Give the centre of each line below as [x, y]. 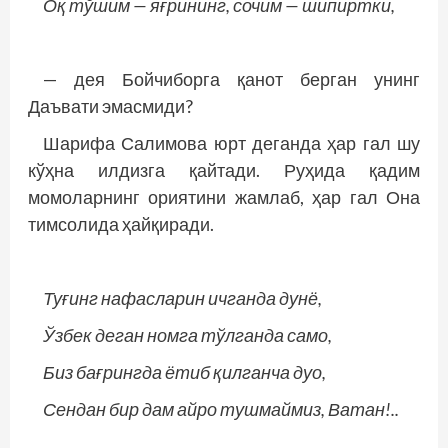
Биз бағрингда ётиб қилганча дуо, [184, 372]
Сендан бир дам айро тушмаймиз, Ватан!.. [221, 409]
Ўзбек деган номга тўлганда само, [187, 335]
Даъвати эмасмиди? [110, 106]
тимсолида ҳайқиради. [121, 224]
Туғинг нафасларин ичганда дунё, [182, 298]
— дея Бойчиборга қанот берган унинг [231, 79]
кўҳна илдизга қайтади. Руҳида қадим [224, 170]
